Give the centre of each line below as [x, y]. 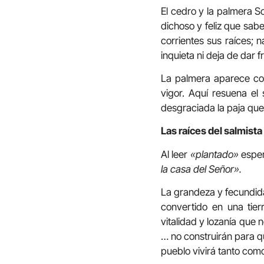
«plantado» [216, 154]
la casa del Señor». [201, 169]
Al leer [176, 154]
